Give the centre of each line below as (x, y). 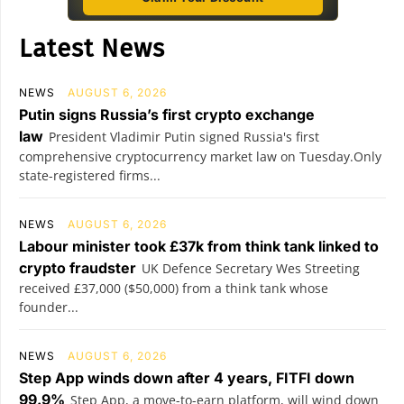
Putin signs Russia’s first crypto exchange (167, 115)
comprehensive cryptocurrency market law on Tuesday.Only (200, 156)
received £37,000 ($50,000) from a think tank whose (174, 288)
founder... (49, 307)
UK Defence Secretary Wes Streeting (251, 268)
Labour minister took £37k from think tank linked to (199, 246)
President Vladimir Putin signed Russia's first (184, 137)
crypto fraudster (78, 268)
